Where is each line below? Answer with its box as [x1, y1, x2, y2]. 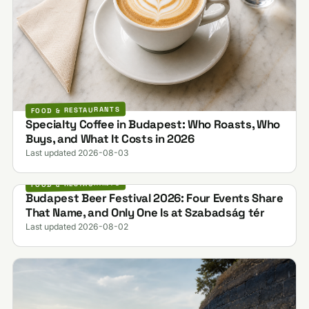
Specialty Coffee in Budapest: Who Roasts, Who [25, 117, 280, 132]
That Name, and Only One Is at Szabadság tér [25, 205, 265, 221]
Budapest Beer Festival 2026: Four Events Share [25, 190, 283, 206]
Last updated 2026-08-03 [25, 148, 129, 159]
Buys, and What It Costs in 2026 [25, 131, 195, 147]
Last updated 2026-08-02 [25, 221, 128, 232]
